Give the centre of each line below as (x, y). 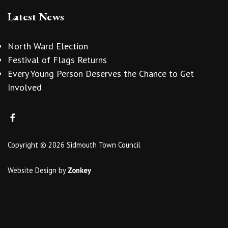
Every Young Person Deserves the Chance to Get (101, 74)
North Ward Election (48, 46)
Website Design (32, 170)
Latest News (36, 16)
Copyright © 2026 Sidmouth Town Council (74, 145)
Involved (25, 88)
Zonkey (79, 170)
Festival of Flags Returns (57, 60)
